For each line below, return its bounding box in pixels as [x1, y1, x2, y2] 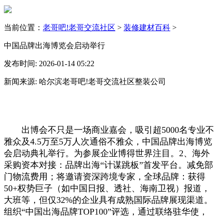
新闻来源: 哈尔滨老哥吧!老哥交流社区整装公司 [4, 77, 166, 86]
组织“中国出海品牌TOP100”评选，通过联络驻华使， [4, 206, 208, 217]
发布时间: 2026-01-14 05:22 [4, 59, 94, 68]
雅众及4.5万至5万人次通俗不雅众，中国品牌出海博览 [4, 136, 212, 146]
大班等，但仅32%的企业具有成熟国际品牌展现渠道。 [4, 195, 213, 205]
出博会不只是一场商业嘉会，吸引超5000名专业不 [4, 125, 214, 135]
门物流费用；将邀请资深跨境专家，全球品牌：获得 [4, 171, 205, 182]
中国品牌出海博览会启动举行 [4, 41, 105, 50]
